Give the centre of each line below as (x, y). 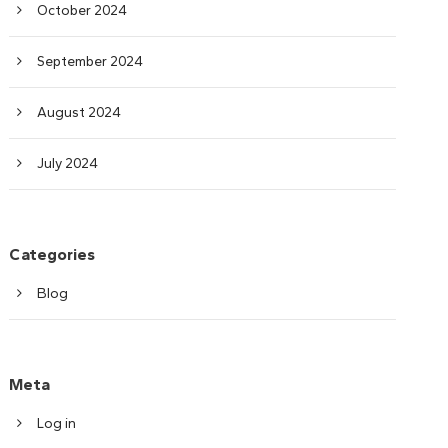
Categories (52, 254)
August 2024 (79, 112)
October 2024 (82, 10)
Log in (57, 423)
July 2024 (68, 163)
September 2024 (90, 61)
